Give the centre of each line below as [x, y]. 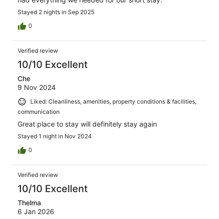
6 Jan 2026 [36, 211]
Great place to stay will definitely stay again [87, 124]
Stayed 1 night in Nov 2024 [55, 136]
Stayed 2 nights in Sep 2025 [56, 12]
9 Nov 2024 [37, 88]
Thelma [29, 202]
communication [39, 111]
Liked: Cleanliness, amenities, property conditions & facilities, [113, 102]
